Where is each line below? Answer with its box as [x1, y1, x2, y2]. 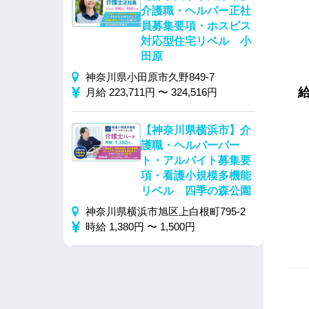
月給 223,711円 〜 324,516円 [86, 86, 217, 98]
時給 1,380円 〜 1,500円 [86, 221, 195, 232]
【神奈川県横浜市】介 [141, 124, 251, 136]
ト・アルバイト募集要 [141, 154, 251, 166]
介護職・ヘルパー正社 [141, 5, 251, 17]
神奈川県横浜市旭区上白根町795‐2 [86, 206, 246, 217]
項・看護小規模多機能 [141, 170, 251, 181]
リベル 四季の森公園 [141, 185, 251, 197]
